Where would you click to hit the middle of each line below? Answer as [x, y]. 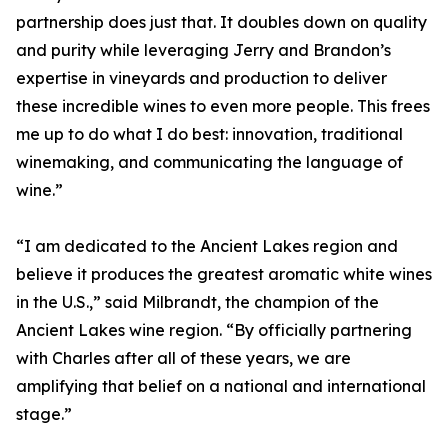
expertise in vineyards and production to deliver [201, 78]
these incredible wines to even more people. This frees [223, 106]
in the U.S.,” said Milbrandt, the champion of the [197, 302]
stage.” [44, 414]
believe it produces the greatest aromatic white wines [224, 274]
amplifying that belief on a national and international [221, 386]
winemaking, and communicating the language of [209, 162]
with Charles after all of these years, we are [183, 358]
